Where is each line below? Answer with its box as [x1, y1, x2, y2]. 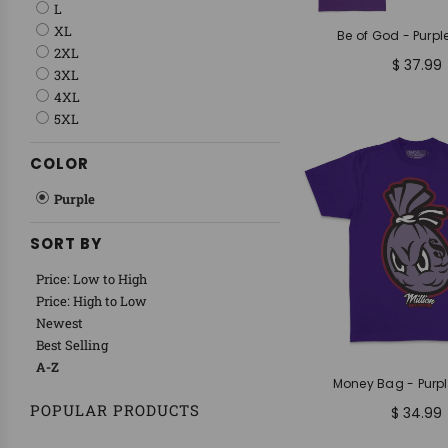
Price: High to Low [36, 292, 147, 310]
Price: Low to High [36, 270, 147, 288]
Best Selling [36, 336, 108, 354]
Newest [36, 314, 83, 332]
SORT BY [30, 233, 102, 254]
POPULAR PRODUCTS [30, 400, 200, 420]
